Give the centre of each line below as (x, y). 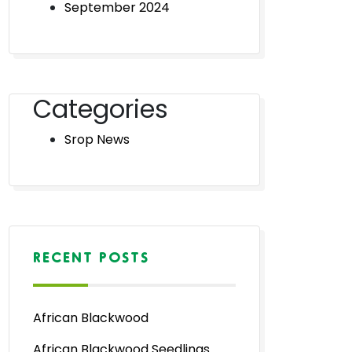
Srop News (97, 139)
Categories (101, 109)
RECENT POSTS (91, 257)
